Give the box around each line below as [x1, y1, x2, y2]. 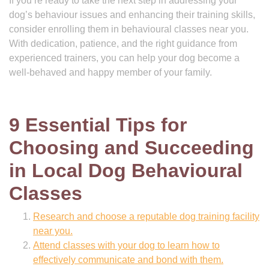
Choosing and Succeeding [9, 137, 254, 159]
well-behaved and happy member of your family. [9, 67, 212, 77]
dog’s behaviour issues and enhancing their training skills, [9, 10, 255, 20]
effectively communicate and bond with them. [33, 255, 223, 265]
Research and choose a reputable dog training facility [33, 211, 259, 222]
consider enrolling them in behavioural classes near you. [9, 24, 249, 34]
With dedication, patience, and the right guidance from [9, 38, 237, 49]
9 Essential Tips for [9, 114, 187, 136]
